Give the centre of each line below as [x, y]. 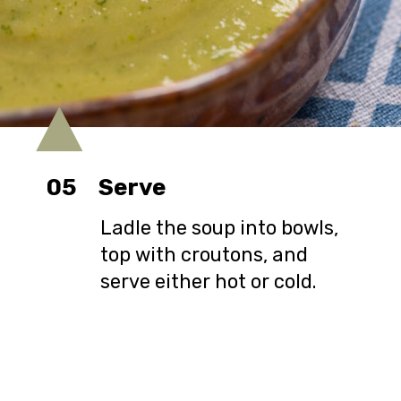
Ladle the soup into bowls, [219, 227]
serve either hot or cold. [209, 281]
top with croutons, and [204, 254]
